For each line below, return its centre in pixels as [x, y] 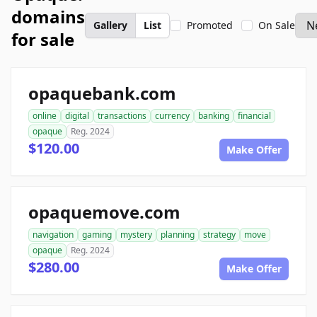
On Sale [277, 25]
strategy [219, 235]
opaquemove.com [104, 212]
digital [77, 116]
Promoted [210, 25]
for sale [43, 39]
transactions [122, 116]
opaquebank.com [102, 93]
